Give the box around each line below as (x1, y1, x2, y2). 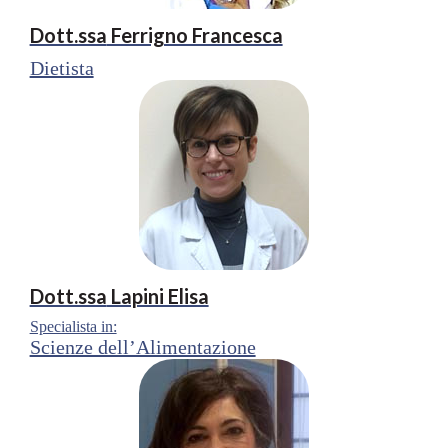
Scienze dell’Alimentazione (29, 335, 256, 358)
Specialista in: (29, 317, 117, 335)
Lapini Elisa (106, 283, 209, 308)
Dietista (29, 56, 94, 79)
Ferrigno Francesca (106, 22, 283, 47)
